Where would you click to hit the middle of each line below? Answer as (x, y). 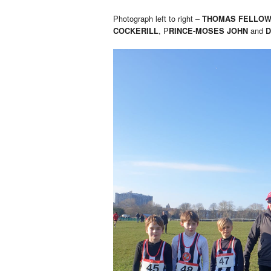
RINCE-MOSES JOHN (208, 31)
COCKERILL (136, 31)
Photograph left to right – (158, 19)
